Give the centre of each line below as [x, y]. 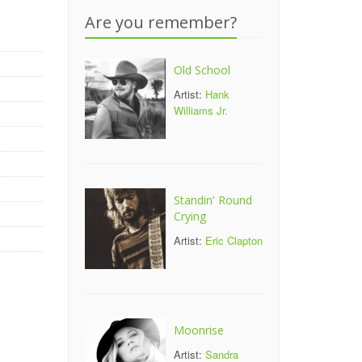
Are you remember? [160, 22]
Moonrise [198, 330]
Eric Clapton [234, 240]
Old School [202, 70]
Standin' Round [213, 200]
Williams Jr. [200, 110]
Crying [189, 216]
